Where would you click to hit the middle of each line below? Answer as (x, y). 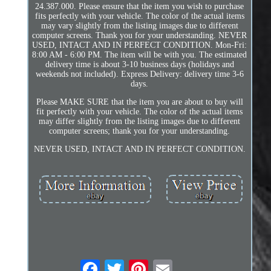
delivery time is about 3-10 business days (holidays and (139, 64)
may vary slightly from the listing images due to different (139, 25)
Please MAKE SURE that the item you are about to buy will (139, 102)
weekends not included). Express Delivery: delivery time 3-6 (139, 74)
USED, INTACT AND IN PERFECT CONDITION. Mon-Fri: (140, 45)
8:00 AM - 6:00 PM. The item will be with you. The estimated (140, 54)
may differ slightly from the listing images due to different (140, 121)
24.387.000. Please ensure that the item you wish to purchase (140, 6)
